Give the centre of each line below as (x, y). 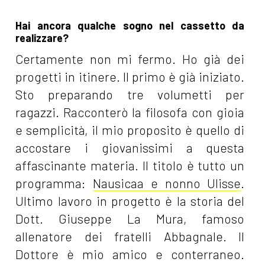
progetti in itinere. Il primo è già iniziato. (130, 76)
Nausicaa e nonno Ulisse (167, 183)
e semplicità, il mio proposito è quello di (130, 130)
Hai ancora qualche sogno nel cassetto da (130, 25)
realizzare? (42, 38)
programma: (54, 183)
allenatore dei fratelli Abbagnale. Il (130, 236)
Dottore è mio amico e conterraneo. (130, 254)
